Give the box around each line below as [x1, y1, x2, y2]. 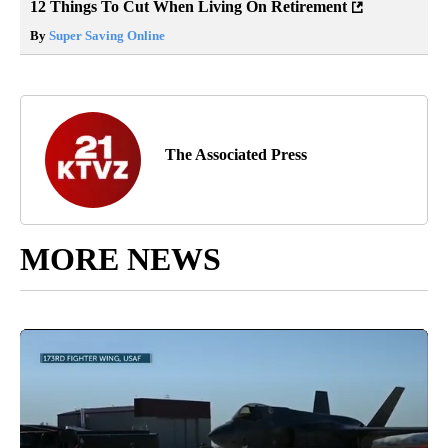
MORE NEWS [20, 241, 221, 278]
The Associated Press [165, 146, 307, 164]
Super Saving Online [46, 28, 165, 44]
